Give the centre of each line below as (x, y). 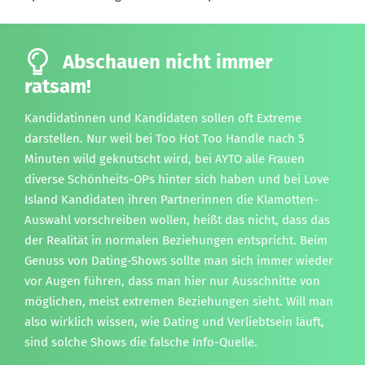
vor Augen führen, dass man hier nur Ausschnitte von (172, 281)
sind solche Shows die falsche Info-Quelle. (141, 342)
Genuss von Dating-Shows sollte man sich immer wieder (179, 260)
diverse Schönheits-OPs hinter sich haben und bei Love (177, 179)
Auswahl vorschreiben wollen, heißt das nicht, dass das (177, 220)
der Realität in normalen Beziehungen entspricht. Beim (176, 240)
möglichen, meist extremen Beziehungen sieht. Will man (179, 301)
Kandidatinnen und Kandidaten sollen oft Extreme (163, 118)
